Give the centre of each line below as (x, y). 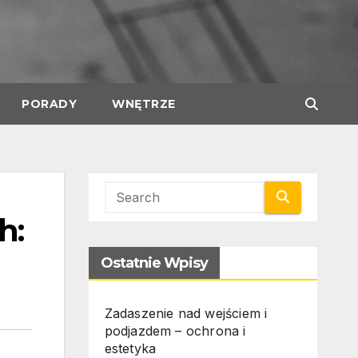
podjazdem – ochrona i (175, 330)
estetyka (130, 348)
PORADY (49, 103)
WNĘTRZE (144, 103)
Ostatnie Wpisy (154, 263)
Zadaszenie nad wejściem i (186, 313)
